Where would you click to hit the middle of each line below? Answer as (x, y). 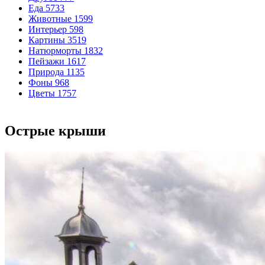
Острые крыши (55, 131)
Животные (50, 19)
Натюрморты (55, 51)
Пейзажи (46, 61)
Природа (46, 72)
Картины (47, 40)
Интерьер (48, 29)
